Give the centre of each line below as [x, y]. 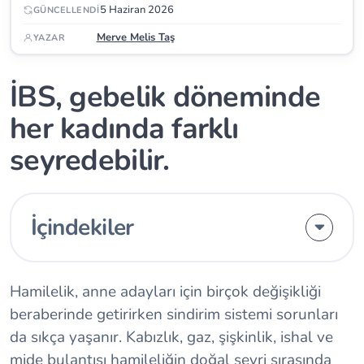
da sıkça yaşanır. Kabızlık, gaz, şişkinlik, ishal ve [171, 338]
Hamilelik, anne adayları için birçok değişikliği [165, 292]
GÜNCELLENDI [66, 10]
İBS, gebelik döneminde [165, 97]
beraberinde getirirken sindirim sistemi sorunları [174, 315]
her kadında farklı [124, 129]
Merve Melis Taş [135, 37]
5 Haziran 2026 [136, 9]
